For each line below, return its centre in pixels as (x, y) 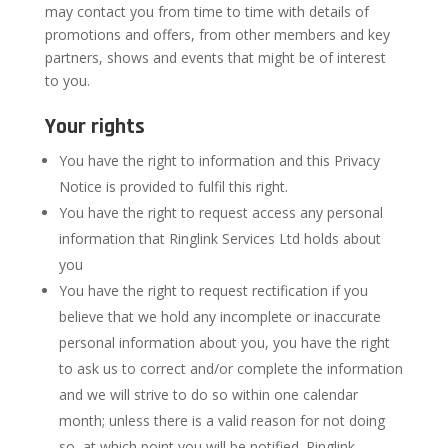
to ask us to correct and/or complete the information (230, 368)
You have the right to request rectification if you (213, 290)
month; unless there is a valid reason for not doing (221, 420)
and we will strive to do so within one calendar (208, 394)
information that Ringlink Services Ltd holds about (219, 238)
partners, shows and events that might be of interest (215, 57)
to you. (67, 80)
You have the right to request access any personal (220, 212)
